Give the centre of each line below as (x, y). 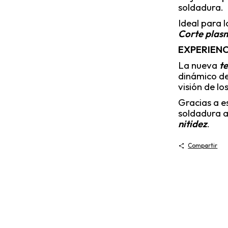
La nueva (199, 65)
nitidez (193, 124)
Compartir (203, 145)
